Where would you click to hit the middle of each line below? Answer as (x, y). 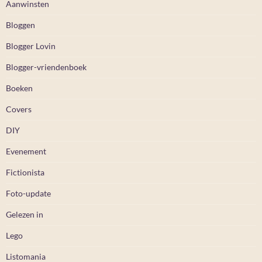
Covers (19, 109)
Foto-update (28, 193)
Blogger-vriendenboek (46, 67)
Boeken (19, 88)
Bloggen (20, 25)
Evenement (26, 151)
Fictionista (25, 172)
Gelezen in (25, 214)
